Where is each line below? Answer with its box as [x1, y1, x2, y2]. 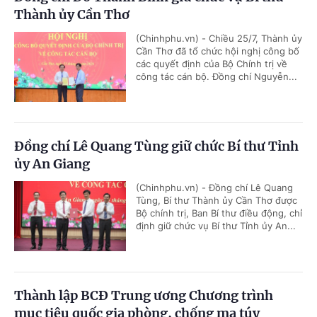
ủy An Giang [14, 156, 90, 173]
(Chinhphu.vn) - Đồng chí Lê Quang [136, 182, 293, 194]
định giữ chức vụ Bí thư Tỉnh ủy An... [136, 220, 296, 232]
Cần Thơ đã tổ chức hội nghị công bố [136, 45, 299, 57]
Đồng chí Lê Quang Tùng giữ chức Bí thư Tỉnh [14, 138, 299, 155]
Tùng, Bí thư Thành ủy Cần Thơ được [136, 195, 297, 207]
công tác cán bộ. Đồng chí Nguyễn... [136, 71, 297, 83]
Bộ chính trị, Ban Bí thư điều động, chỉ [136, 207, 302, 219]
